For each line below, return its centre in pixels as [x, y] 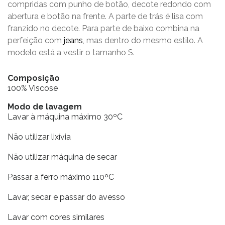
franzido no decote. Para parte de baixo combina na [103, 28]
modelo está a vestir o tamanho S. [71, 52]
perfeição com [36, 40]
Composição [34, 78]
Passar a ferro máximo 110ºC [61, 177]
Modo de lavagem [45, 107]
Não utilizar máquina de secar [62, 157]
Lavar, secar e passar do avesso [66, 197]
